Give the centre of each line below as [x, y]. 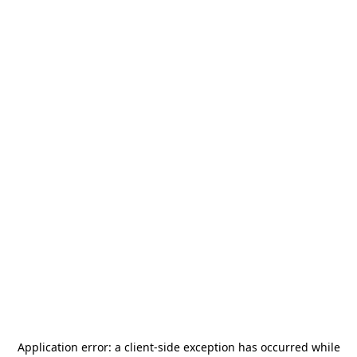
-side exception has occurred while [247, 347]
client [139, 347]
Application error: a [71, 347]
